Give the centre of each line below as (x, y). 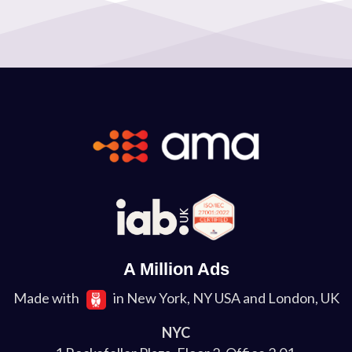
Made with (47, 298)
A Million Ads (176, 269)
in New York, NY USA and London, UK (225, 298)
